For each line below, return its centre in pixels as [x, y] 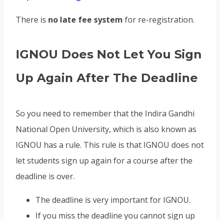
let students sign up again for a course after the [104, 161]
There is [32, 19]
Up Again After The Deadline [107, 78]
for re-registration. [159, 19]
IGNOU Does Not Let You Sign [109, 55]
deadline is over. [45, 177]
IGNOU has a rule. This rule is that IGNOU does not [110, 145]
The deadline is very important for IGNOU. [113, 200]
